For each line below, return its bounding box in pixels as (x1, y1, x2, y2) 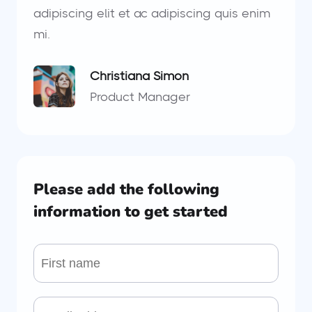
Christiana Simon (90, 69, 189, 83)
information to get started (33, 201, 228, 222)
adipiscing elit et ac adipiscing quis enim (33, 6, 270, 20)
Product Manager (90, 90, 190, 104)
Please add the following (33, 179, 219, 200)
